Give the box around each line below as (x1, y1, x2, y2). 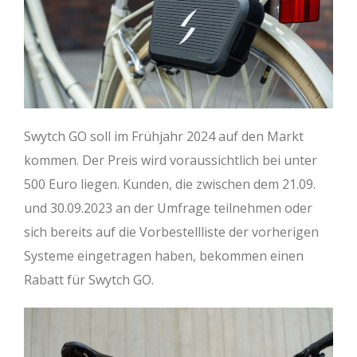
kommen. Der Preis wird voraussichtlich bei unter (24, 151, 317, 170)
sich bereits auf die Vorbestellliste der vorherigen (24, 223, 319, 241)
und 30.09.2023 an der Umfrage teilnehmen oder (24, 199, 312, 218)
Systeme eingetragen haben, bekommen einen (24, 247, 304, 265)
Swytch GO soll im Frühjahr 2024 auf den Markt (24, 127, 304, 146)
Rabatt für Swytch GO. (24, 271, 154, 289)
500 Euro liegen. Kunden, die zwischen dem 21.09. (24, 175, 316, 194)
